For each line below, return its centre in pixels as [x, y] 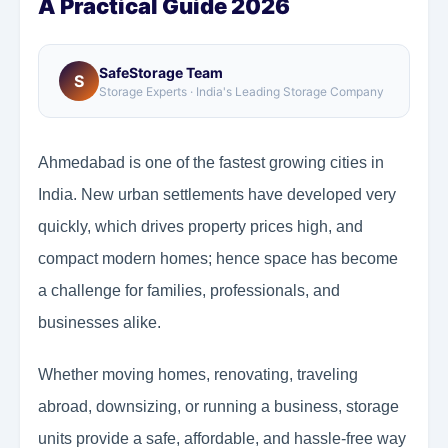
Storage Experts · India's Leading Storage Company [241, 91]
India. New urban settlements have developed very [217, 195]
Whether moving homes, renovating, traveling [198, 375]
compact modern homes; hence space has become [218, 259]
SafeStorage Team [161, 72]
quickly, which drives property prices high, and [200, 227]
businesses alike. [99, 323]
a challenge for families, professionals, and [189, 291]
